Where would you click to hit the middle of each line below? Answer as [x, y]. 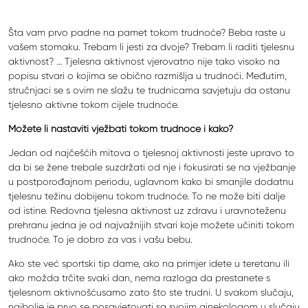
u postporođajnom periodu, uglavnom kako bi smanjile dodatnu [151, 181]
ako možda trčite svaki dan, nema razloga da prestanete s [139, 277]
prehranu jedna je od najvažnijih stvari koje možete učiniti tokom [151, 224]
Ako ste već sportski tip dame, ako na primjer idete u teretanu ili [149, 263]
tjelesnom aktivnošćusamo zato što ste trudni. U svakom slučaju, [151, 292]
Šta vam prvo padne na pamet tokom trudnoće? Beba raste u [147, 32]
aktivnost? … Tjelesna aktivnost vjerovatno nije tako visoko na [144, 61]
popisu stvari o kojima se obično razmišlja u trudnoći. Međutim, [147, 75]
